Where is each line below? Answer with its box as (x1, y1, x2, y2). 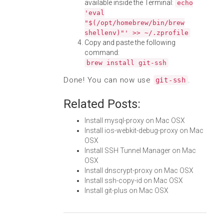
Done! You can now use (63, 75, 153, 84)
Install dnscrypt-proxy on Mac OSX (84, 166, 193, 174)
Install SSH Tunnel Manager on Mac (84, 146, 196, 154)
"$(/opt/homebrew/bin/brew (84, 19, 184, 26)
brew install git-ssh (86, 59, 166, 66)
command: (84, 48, 119, 56)
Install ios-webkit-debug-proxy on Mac (84, 126, 203, 134)
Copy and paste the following (84, 38, 175, 46)
